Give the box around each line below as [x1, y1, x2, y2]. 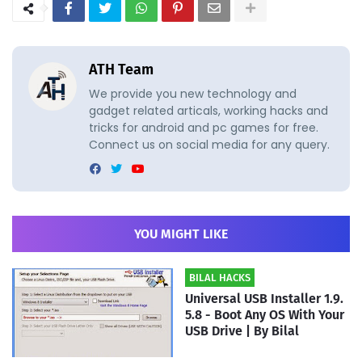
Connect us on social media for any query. [89, 137, 330, 154]
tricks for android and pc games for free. [89, 120, 318, 137]
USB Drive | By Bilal [185, 323, 299, 339]
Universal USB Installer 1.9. [185, 291, 343, 307]
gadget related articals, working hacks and [89, 103, 328, 120]
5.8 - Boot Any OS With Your [185, 307, 344, 323]
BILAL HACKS [189, 271, 250, 284]
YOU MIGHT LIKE [134, 226, 228, 242]
